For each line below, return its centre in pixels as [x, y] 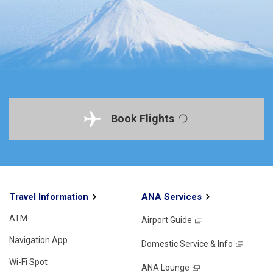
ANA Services [171, 197]
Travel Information [49, 197]
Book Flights [142, 119]
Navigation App [38, 240]
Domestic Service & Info [187, 243]
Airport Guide [166, 220]
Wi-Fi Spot [28, 262]
